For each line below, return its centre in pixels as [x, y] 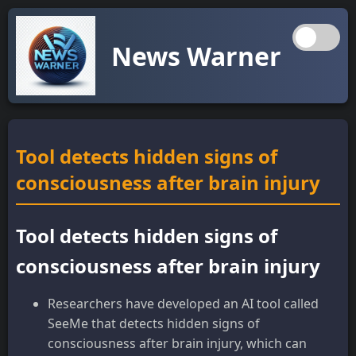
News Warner [196, 56]
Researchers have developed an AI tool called [183, 303]
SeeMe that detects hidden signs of [154, 323]
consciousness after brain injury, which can [177, 343]
